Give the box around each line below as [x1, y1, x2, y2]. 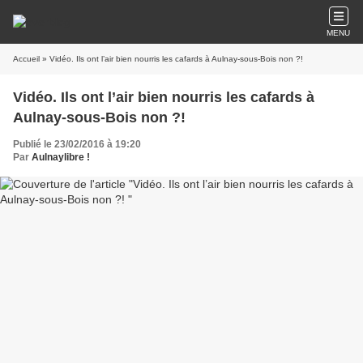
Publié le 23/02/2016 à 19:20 [13, 139, 141, 150]
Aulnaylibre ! [32, 152, 90, 163]
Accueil [13, 54, 40, 63]
